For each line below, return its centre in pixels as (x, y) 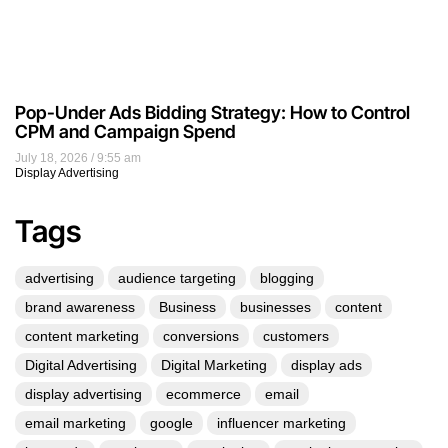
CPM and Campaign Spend (125, 132)
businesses (275, 307)
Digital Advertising (81, 365)
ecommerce (203, 394)
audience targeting (177, 278)
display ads (326, 365)
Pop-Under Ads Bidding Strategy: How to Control (212, 113)
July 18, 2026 (53, 158)
